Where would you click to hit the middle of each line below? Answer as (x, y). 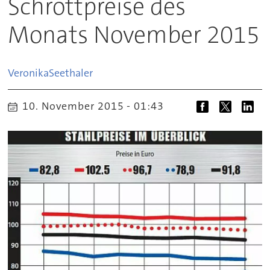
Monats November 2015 (134, 35)
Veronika (29, 73)
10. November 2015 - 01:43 (96, 106)
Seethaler (71, 73)
